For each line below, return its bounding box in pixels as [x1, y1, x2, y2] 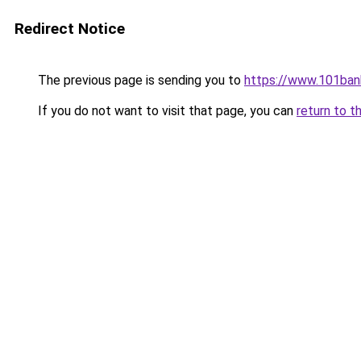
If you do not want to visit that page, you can [35, 103, 297, 118]
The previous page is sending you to [35, 73, 244, 88]
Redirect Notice [15, 19, 125, 38]
